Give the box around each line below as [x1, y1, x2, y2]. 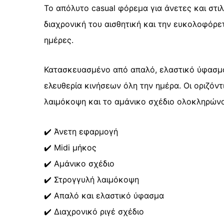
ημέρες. [44, 35, 73, 45]
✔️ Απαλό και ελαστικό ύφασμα [44, 190, 164, 200]
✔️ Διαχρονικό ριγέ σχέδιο [44, 206, 144, 216]
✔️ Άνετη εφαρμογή [44, 126, 118, 136]
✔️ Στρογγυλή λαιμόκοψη [44, 174, 139, 184]
